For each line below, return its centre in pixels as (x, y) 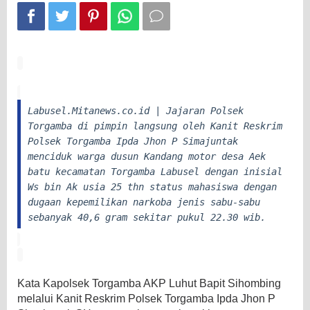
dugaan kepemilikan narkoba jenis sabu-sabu (144, 202)
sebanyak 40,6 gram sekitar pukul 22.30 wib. (147, 217)
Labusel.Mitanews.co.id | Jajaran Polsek (136, 110)
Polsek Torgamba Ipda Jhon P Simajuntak (133, 141)
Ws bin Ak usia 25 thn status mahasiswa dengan (152, 186)
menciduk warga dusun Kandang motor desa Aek (147, 156)
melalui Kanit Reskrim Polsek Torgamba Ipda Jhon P (146, 298)
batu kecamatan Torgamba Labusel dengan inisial (155, 171)
